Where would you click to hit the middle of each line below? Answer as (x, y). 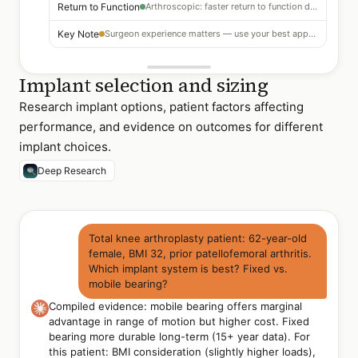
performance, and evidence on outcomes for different (171, 127)
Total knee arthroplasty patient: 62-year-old (198, 238)
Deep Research (72, 171)
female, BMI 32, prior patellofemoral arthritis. (201, 253)
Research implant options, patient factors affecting (161, 107)
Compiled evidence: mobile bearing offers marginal (175, 306)
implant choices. (65, 147)
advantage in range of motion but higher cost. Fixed (179, 321)
